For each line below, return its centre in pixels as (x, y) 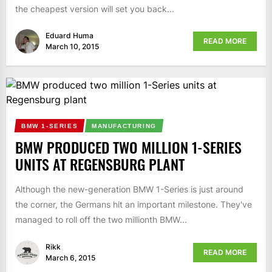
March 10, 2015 (72, 47)
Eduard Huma (70, 36)
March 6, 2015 (70, 257)
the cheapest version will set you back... (95, 8)
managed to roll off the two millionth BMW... (101, 220)
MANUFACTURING (124, 126)
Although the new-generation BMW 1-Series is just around (129, 189)
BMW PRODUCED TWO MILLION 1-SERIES (128, 147)
